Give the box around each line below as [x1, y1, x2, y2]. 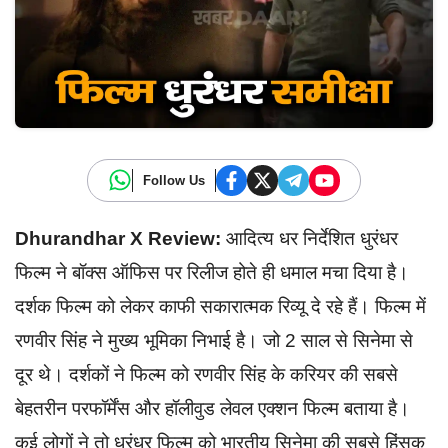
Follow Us [143, 172, 205, 188]
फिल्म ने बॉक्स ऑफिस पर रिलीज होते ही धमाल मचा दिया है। [15, 261, 409, 283]
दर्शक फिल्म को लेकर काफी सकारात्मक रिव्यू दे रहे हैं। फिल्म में [15, 295, 426, 317]
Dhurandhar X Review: [15, 227, 221, 249]
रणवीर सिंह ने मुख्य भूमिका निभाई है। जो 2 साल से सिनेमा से [15, 329, 413, 351]
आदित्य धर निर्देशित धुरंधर [221, 227, 398, 249]
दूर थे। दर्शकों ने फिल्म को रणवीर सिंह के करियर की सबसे [15, 363, 398, 385]
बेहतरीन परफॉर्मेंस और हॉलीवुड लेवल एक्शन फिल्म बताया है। [15, 397, 410, 419]
